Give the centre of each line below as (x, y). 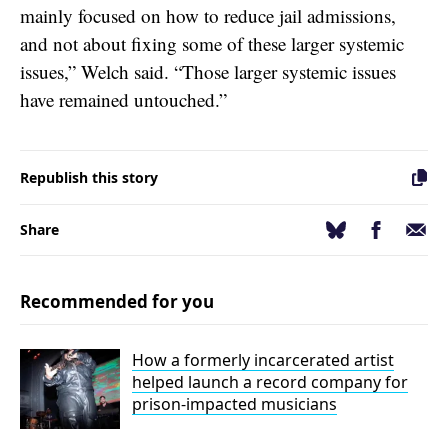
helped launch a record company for (270, 381)
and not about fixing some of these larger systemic (212, 43)
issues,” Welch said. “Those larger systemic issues (208, 71)
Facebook (397, 227)
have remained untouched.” (123, 99)
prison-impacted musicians (234, 403)
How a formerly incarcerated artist (263, 359)
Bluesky (351, 232)
